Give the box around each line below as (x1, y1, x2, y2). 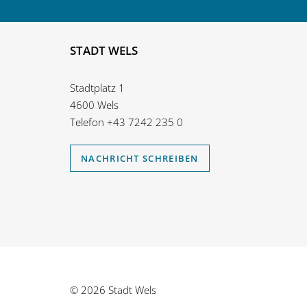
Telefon (70, 115, 107, 130)
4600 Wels (70, 98, 119, 112)
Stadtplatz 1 (70, 81, 125, 95)
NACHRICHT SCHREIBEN (81, 152, 199, 165)
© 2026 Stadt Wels (70, 282, 157, 297)
